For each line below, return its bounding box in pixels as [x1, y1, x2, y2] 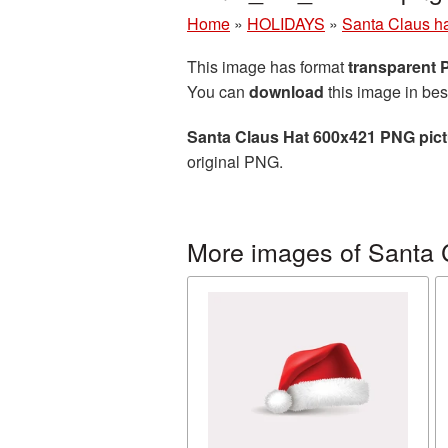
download [249, 80, 324, 103]
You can [187, 80, 249, 103]
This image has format [187, 55, 348, 78]
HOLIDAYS [247, 12, 325, 35]
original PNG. [187, 150, 283, 173]
